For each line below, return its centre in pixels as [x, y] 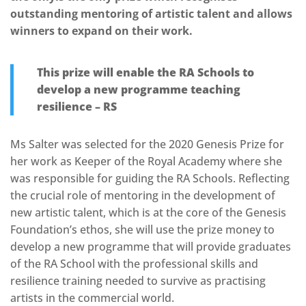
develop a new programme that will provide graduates [151, 247]
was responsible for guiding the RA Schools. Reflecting [150, 179]
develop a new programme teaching [139, 90]
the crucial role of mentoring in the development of [143, 196]
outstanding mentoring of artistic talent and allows [151, 14]
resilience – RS [77, 107]
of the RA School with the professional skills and [134, 264]
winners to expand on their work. [101, 31]
